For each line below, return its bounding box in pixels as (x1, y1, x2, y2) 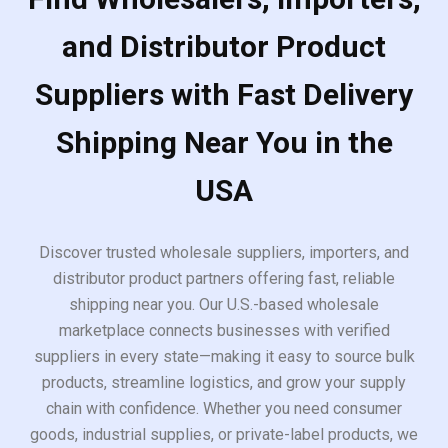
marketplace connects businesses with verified (58, 320, 390, 340)
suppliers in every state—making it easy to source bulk (33, 346, 415, 366)
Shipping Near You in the (55, 124, 393, 160)
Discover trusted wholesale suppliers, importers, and (39, 242, 409, 262)
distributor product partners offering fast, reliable (53, 268, 395, 288)
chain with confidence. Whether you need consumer (46, 398, 402, 418)
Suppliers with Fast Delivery (35, 76, 413, 112)
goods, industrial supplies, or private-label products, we (30, 424, 418, 444)
